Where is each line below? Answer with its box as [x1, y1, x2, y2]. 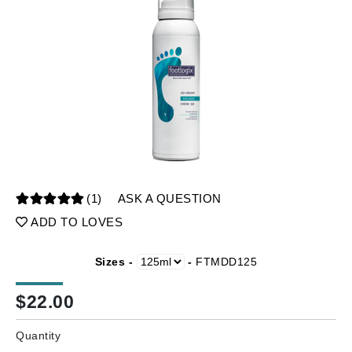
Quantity [16, 329, 60, 342]
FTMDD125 [196, 255, 258, 268]
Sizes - [94, 255, 137, 268]
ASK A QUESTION [117, 192, 222, 205]
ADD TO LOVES [27, 215, 123, 229]
